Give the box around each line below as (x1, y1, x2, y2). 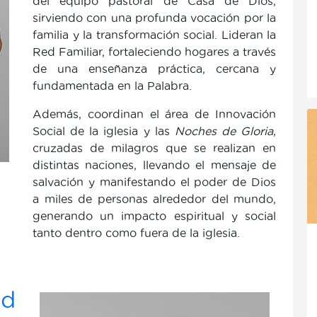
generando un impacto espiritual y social (33, 209, 276, 222)
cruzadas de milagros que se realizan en (33, 142, 276, 154)
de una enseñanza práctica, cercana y (33, 62, 276, 75)
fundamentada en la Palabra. (33, 79, 192, 92)
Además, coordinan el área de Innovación (33, 108, 276, 120)
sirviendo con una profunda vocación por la (33, 11, 276, 24)
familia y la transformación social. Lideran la (33, 28, 276, 41)
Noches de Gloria (174, 125, 273, 137)
